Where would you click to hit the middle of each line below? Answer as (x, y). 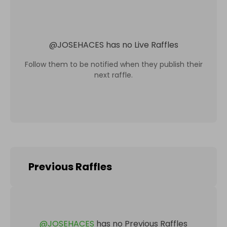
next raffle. (113, 75)
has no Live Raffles (142, 45)
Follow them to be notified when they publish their (113, 64)
